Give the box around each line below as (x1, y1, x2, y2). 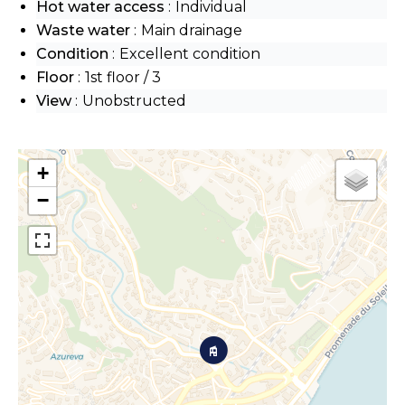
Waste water (36, 21, 134, 39)
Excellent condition (119, 44, 260, 62)
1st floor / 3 (85, 68, 161, 86)
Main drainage (141, 21, 242, 39)
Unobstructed (82, 91, 186, 109)
